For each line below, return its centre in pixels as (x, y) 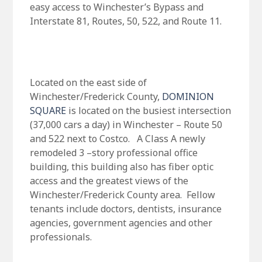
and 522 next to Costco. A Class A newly (117, 139)
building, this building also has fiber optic (121, 167)
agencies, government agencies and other (121, 223)
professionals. (61, 237)
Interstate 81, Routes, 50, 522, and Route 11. (125, 21)
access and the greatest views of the (109, 181)
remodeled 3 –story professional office (113, 153)
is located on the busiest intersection (149, 111)
